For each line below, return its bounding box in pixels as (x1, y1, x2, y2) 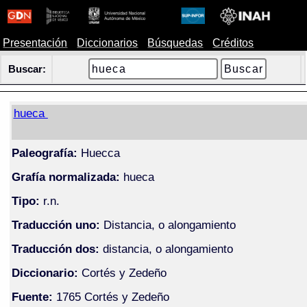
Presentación (3, 37, 68, 49)
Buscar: (8, 64, 47, 75)
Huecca (77, 145, 120, 160)
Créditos (212, 37, 254, 49)
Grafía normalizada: (11, 169, 120, 184)
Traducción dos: (11, 241, 99, 256)
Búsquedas (147, 37, 204, 49)
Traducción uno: (11, 217, 100, 232)
